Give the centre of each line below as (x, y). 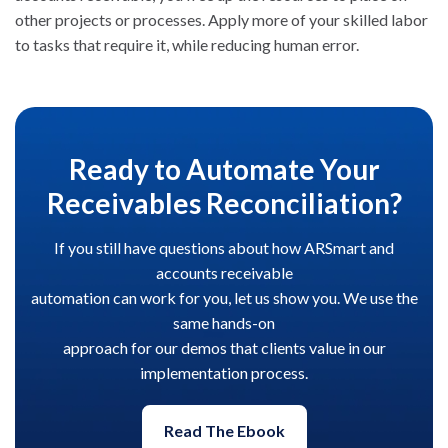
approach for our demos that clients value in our (224, 347)
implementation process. (224, 372)
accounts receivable (224, 272)
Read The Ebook (224, 430)
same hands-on (224, 322)
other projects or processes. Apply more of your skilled (203, 19)
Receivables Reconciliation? (224, 202)
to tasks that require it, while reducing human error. (187, 44)
